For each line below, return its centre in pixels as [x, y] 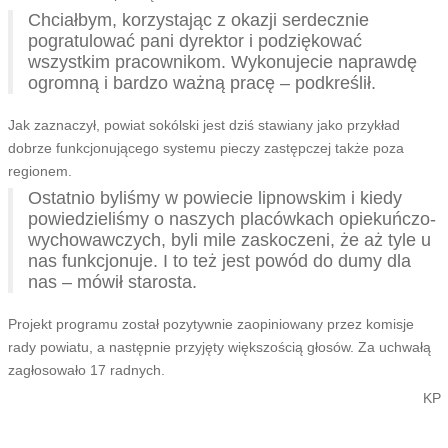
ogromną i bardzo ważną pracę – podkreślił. [201, 82]
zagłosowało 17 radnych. [86, 369]
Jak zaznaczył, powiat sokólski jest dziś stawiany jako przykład [203, 124]
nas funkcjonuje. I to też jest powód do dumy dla [219, 260]
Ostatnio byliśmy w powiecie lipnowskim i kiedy [214, 197]
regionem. [39, 170]
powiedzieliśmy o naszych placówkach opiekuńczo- [231, 218]
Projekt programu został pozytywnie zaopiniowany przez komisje [210, 323]
